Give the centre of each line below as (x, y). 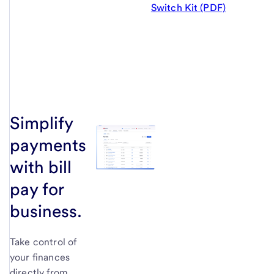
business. (46, 211)
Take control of (43, 242)
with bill (41, 167)
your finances (40, 257)
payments (48, 145)
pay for (37, 189)
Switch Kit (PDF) (188, 8)
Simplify (41, 123)
